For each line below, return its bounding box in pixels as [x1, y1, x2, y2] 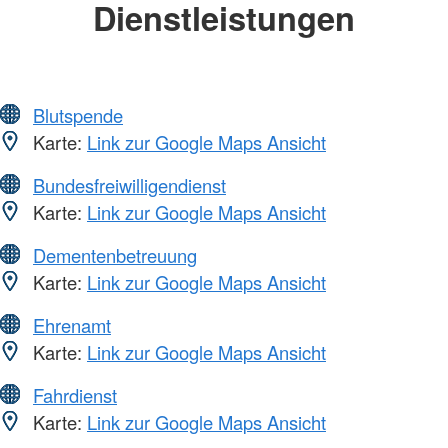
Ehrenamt [33, 311, 111, 338]
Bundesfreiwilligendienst [33, 171, 226, 198]
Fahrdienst [33, 381, 117, 408]
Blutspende [33, 101, 123, 128]
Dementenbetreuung [33, 241, 197, 268]
